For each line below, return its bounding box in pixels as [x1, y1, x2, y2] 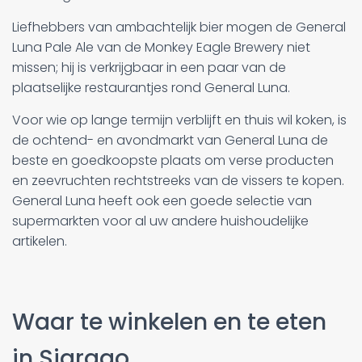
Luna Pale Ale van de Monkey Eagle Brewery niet [12, 37, 310, 57]
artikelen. [12, 231, 67, 250]
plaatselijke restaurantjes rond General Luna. [12, 78, 290, 97]
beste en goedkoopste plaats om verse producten [12, 150, 334, 170]
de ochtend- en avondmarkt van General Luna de [12, 130, 328, 149]
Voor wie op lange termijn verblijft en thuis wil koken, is [12, 110, 347, 129]
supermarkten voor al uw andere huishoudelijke [12, 211, 309, 230]
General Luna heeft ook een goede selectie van [12, 191, 312, 210]
